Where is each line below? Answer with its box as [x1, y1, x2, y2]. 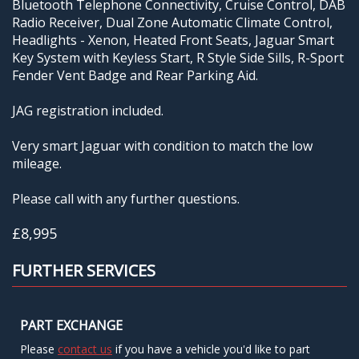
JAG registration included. [12, 101, 163, 119]
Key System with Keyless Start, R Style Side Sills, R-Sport [12, 48, 344, 67]
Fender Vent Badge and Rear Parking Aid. [12, 66, 258, 84]
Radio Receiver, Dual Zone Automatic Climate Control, [12, 13, 333, 31]
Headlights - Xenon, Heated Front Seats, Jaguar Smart [12, 30, 334, 49]
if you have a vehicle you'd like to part [112, 341, 310, 357]
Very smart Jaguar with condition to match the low [12, 136, 313, 155]
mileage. [12, 154, 62, 172]
